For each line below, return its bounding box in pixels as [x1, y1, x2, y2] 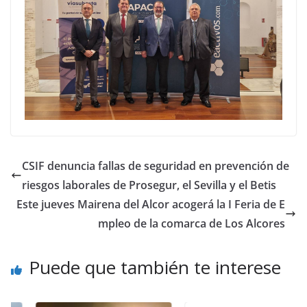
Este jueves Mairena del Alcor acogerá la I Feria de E [16, 196, 285, 212]
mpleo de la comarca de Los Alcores [98, 215, 285, 231]
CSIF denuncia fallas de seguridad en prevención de [22, 158, 289, 173]
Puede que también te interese [29, 254, 281, 280]
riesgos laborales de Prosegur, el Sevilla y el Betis [22, 177, 276, 193]
